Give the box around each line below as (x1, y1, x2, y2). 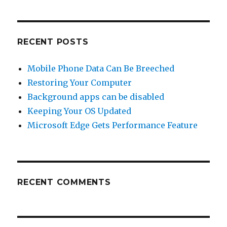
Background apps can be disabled (27, 91, 165, 102)
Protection (114, 46, 150, 54)
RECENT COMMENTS (17, 177, 111, 187)
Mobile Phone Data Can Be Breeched (27, 63, 175, 73)
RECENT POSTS (17, 36, 89, 47)
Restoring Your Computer (27, 77, 132, 88)
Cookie (114, 35, 139, 44)
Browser (114, 3, 142, 12)
